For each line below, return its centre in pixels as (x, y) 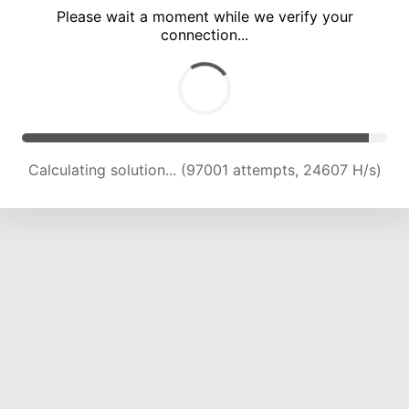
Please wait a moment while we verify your (204, 17)
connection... (204, 35)
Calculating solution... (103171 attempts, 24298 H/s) (204, 170)
